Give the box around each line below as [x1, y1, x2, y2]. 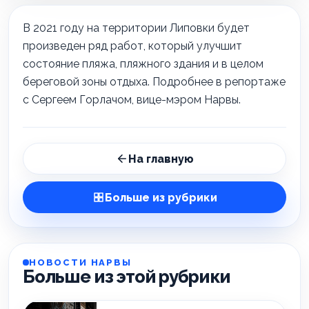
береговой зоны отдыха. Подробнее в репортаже [23, 75, 286, 88]
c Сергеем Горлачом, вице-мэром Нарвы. [23, 93, 241, 106]
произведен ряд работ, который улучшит [23, 39, 242, 52]
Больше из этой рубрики [23, 266, 231, 287]
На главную [128, 152, 194, 166]
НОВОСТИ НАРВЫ [29, 257, 132, 268]
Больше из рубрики [104, 190, 217, 204]
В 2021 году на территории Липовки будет [23, 21, 250, 34]
